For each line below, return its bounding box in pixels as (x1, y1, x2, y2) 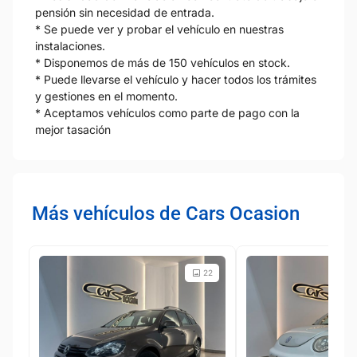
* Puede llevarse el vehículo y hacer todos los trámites (35, 72, 316, 86)
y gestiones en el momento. (35, 88, 178, 103)
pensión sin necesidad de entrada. (35, 5, 214, 19)
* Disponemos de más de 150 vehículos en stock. (35, 55, 290, 69)
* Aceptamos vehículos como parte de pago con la (35, 105, 300, 120)
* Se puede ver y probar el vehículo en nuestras (35, 22, 284, 36)
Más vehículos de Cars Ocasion (32, 202, 300, 225)
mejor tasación (35, 122, 111, 136)
